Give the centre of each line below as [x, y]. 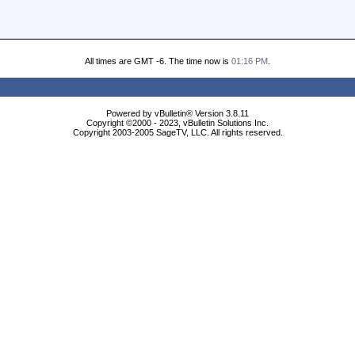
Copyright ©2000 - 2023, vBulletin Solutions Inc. [177, 123]
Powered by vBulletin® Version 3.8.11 [177, 113]
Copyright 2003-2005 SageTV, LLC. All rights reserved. [177, 132]
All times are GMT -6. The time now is [158, 61]
